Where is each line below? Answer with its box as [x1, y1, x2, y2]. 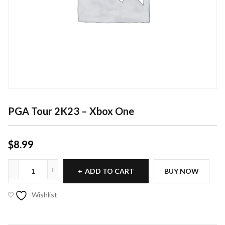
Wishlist [32, 190, 57, 199]
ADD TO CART [85, 167, 134, 175]
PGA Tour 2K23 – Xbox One [8, 105, 134, 117]
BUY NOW [164, 167, 199, 175]
